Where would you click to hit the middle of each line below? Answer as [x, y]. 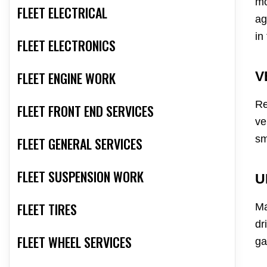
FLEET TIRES [47, 209]
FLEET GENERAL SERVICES [80, 144]
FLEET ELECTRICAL [62, 13]
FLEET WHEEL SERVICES [74, 242]
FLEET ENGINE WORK [66, 78]
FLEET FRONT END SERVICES [86, 111]
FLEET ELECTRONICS [66, 46]
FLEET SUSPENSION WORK [80, 177]
